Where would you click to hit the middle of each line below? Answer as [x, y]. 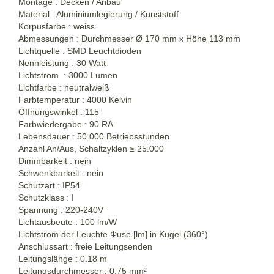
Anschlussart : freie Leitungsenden [85, 246]
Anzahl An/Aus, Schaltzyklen [74, 148]
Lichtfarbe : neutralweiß [64, 87]
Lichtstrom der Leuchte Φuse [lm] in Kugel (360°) [113, 234]
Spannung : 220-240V [61, 209]
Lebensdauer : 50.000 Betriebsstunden [94, 136]
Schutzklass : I [46, 197]
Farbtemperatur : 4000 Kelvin [75, 99]
